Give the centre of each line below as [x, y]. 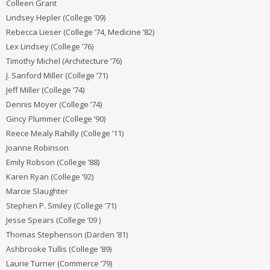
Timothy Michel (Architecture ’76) [64, 61]
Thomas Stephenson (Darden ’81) [67, 234]
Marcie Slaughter [37, 191]
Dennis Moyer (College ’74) [54, 104]
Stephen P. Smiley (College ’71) [61, 205]
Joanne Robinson [37, 147]
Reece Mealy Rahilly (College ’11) [65, 133]
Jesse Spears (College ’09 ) [53, 220]
